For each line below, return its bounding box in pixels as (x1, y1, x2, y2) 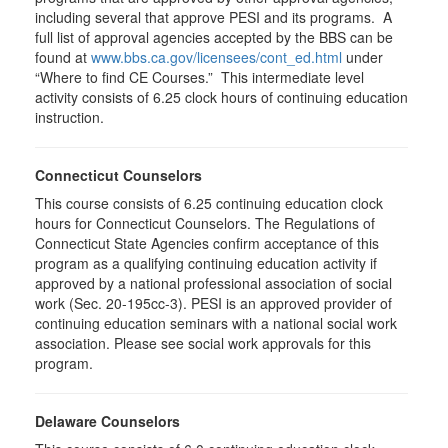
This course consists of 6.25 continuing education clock (35, 193, 383, 213)
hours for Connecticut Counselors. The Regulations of (35, 213, 375, 233)
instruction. (35, 107, 104, 127)
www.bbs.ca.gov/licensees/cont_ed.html (91, 47, 342, 67)
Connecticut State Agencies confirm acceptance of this (35, 233, 379, 253)
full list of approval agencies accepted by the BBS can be (35, 27, 393, 47)
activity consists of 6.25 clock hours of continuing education (35, 87, 408, 107)
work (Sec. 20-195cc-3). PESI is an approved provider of (35, 293, 392, 313)
